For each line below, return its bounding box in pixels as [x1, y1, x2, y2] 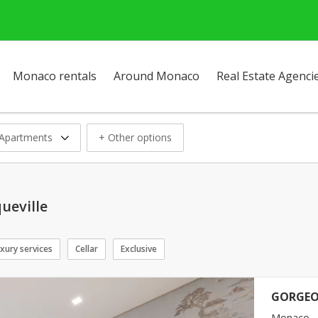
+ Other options [99, 130, 172, 144]
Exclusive [121, 243, 157, 255]
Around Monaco [114, 68, 199, 84]
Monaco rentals [13, 68, 97, 84]
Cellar [75, 243, 98, 255]
